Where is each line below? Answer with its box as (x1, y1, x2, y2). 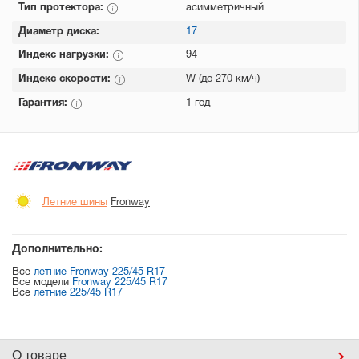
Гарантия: (18, 99, 71, 108)
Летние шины (42, 198, 107, 208)
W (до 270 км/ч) (186, 75, 260, 84)
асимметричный (186, 3, 264, 13)
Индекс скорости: (18, 75, 114, 84)
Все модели (12, 278, 72, 288)
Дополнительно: (12, 244, 103, 255)
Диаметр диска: (18, 27, 99, 37)
